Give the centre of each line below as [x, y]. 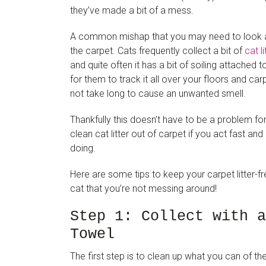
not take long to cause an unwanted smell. [158, 94]
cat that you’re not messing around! [143, 189]
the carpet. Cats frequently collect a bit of [157, 51]
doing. [83, 148]
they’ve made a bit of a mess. [132, 10]
